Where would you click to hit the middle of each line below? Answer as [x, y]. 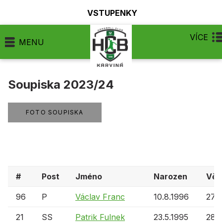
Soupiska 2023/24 [61, 84]
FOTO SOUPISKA [55, 112]
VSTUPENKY [112, 13]
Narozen [170, 176]
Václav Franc [100, 197]
